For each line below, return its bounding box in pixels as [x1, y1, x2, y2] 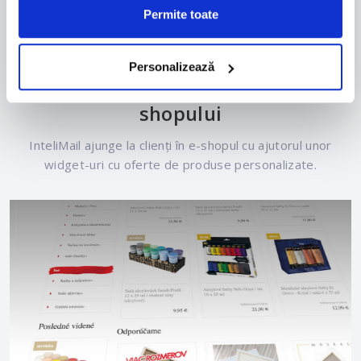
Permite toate [143, 6, 218, 21]
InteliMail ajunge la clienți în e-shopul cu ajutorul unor [29, 136, 332, 153]
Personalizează [128, 60, 214, 74]
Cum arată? [152, 50, 209, 64]
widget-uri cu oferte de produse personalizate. [44, 156, 317, 172]
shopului [139, 100, 222, 127]
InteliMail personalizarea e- [50, 73, 311, 100]
